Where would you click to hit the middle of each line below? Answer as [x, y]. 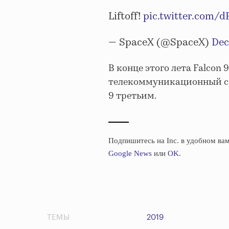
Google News [130, 153]
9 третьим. [132, 96]
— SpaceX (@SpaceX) [160, 43]
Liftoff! [126, 17]
